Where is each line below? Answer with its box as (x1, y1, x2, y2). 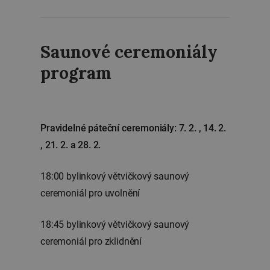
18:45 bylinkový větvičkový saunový (40, 219, 190, 230)
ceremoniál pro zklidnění (40, 236, 142, 247)
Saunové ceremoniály (40, 41, 218, 63)
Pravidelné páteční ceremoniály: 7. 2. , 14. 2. (40, 122, 227, 134)
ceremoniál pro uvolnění (40, 187, 140, 199)
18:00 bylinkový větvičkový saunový (40, 171, 190, 182)
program (40, 62, 112, 84)
